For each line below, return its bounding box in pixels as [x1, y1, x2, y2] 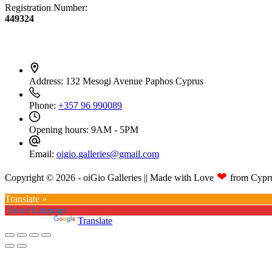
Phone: [29, 100, 58, 110]
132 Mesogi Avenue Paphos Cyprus [66, 75, 203, 86]
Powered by [5, 215, 53, 226]
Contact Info [5, 36, 71, 50]
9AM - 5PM [91, 124, 138, 135]
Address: [29, 75, 66, 86]
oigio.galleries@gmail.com [56, 148, 159, 159]
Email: [29, 148, 56, 159]
